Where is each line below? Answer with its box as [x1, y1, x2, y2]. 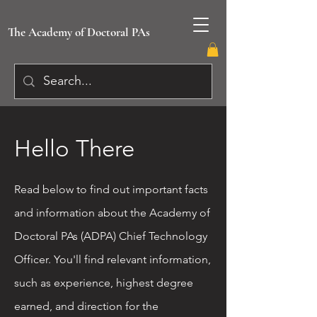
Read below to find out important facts [14, 183, 208, 197]
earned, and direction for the [14, 299, 158, 313]
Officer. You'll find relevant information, [14, 253, 211, 267]
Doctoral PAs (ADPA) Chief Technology [14, 229, 207, 243]
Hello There [14, 135, 134, 163]
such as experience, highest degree [14, 276, 193, 290]
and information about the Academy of [14, 206, 210, 220]
